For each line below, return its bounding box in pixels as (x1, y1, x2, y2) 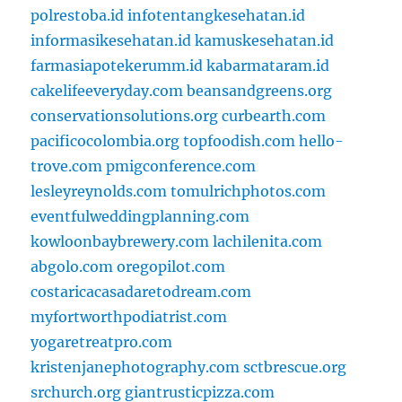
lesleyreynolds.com (31, 182, 168, 201)
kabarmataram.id (206, 57, 330, 75)
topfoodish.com (183, 132, 296, 151)
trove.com (31, 157, 103, 176)
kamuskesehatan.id (195, 31, 335, 50)
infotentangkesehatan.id (127, 6, 306, 25)
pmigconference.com (106, 157, 257, 176)
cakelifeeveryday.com (31, 82, 184, 100)
